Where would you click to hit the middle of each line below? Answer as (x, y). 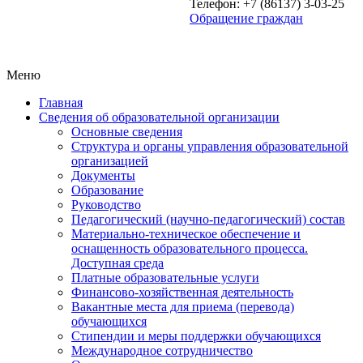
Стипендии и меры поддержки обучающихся (196, 336)
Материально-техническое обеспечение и (186, 234)
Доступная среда (117, 263)
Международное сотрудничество (162, 350)
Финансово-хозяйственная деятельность (182, 292)
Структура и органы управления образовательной (210, 146)
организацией (110, 161)
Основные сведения (127, 132)
